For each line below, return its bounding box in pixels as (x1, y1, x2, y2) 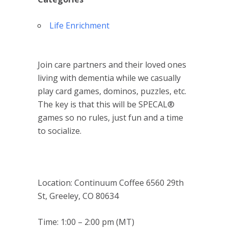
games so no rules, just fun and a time (38, 112, 183, 123)
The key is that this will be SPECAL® (38, 99, 175, 110)
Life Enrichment (49, 20, 109, 31)
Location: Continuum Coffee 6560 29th (38, 177, 184, 188)
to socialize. (38, 125, 81, 136)
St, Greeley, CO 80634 (38, 190, 119, 202)
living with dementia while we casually (38, 72, 181, 83)
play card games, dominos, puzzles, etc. (38, 85, 186, 97)
